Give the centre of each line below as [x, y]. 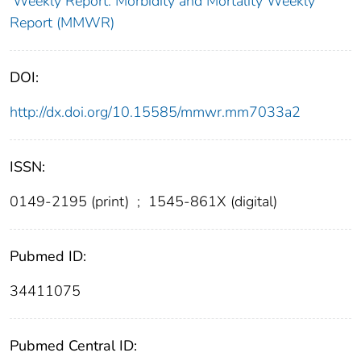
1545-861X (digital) [211, 202]
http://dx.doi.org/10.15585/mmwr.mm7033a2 [155, 112]
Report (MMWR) [62, 23]
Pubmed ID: [48, 257]
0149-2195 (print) [71, 202]
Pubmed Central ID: [73, 346]
